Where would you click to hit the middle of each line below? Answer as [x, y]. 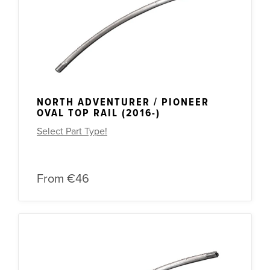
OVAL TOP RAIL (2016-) [99, 113]
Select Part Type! [72, 131]
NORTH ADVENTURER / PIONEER [123, 102]
